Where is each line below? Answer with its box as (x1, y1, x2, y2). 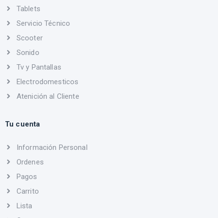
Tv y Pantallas (16, 62, 61, 72)
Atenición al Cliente (16, 91, 79, 101)
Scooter (16, 33, 43, 42)
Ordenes (16, 157, 44, 166)
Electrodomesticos (16, 77, 79, 86)
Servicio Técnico (16, 18, 71, 28)
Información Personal (16, 143, 88, 152)
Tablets (16, 4, 40, 13)
